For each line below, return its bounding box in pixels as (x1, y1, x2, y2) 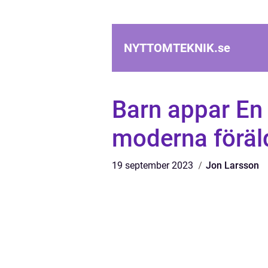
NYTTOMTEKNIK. (124, 41, 218, 55)
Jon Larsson (206, 160, 259, 171)
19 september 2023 (112, 160, 196, 171)
